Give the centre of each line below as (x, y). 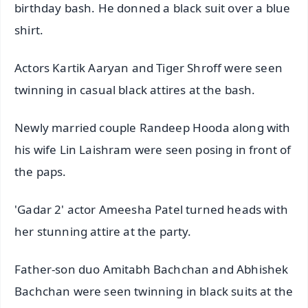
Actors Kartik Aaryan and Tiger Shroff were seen (148, 67)
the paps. (41, 171)
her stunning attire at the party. (103, 231)
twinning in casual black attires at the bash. (135, 89)
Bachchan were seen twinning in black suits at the (154, 291)
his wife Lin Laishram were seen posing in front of (153, 149)
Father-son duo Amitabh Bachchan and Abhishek (152, 269)
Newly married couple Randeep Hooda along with (153, 127)
